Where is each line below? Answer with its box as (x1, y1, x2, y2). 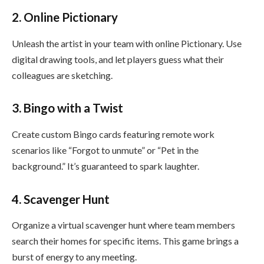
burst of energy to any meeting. (12, 250, 137, 262)
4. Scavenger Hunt (12, 192, 110, 206)
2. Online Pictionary (12, 10, 118, 25)
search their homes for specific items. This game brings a (12, 235, 239, 246)
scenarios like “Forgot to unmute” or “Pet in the (12, 144, 199, 156)
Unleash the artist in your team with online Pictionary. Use (12, 37, 242, 49)
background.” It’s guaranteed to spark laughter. (12, 160, 199, 171)
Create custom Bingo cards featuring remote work (12, 128, 214, 140)
